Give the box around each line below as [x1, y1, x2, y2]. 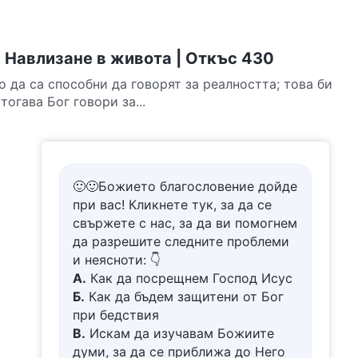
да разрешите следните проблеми [73, 233, 289, 249]
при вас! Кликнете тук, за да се [73, 197, 272, 213]
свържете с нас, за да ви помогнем [73, 215, 297, 231]
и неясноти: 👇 [73, 252, 161, 268]
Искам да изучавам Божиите [86, 325, 274, 341]
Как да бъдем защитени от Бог [85, 288, 284, 304]
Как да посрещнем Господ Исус [86, 270, 292, 286]
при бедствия [73, 307, 159, 323]
